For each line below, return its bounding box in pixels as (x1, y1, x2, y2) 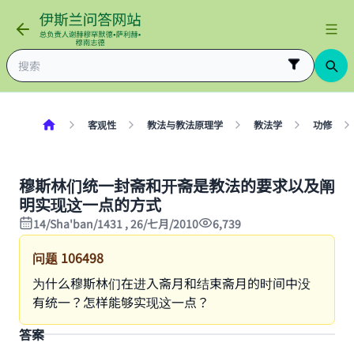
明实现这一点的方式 (19, 193, 161, 216)
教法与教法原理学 (146, 118, 223, 132)
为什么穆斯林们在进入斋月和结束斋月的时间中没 (32, 273, 311, 292)
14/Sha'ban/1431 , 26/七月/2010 (33, 216, 198, 232)
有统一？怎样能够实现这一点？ (32, 292, 209, 311)
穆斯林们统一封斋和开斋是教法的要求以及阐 (19, 174, 335, 197)
